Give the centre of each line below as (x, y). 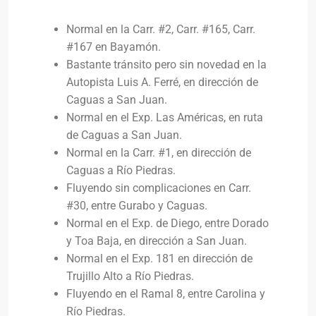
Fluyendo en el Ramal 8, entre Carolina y (166, 294)
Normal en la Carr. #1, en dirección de (159, 153)
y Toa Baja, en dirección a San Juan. (157, 241)
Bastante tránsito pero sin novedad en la (166, 65)
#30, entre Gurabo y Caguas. (137, 206)
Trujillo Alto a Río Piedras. (130, 276)
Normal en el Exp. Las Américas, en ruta (165, 117)
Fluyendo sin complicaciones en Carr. (159, 188)
